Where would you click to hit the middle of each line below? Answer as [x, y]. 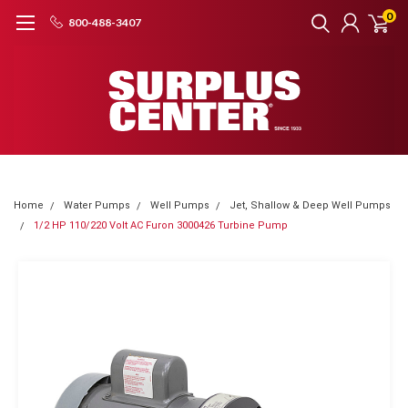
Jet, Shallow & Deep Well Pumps [310, 205]
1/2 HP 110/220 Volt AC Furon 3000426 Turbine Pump [161, 225]
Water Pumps [97, 205]
